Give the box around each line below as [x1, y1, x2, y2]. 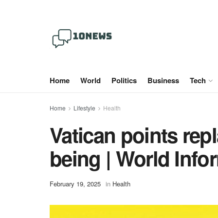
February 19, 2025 [50, 179, 101, 189]
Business [147, 75, 179, 86]
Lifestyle [73, 104, 95, 112]
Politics [111, 75, 137, 86]
